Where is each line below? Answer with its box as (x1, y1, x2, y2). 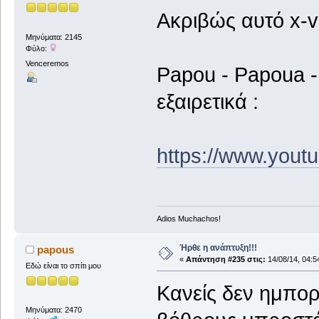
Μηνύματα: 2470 (25, 305, 82, 315)
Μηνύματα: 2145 (25, 32, 82, 41)
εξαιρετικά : (156, 90, 258, 114)
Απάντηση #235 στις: (185, 255, 266, 264)
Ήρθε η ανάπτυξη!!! (179, 243, 257, 253)
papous (37, 244, 75, 256)
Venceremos (25, 58, 69, 68)
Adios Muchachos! (156, 214, 221, 224)
